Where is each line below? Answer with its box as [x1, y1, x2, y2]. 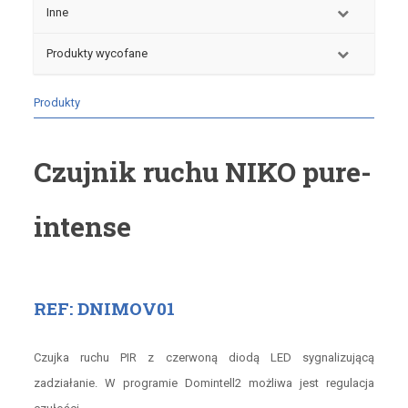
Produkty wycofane [46, 46, 148, 61]
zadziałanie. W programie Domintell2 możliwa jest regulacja [33, 376, 375, 391]
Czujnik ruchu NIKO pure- [33, 154, 372, 190]
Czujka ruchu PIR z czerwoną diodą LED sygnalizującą [33, 351, 375, 365]
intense [33, 209, 131, 245]
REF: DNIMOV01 [33, 297, 175, 321]
